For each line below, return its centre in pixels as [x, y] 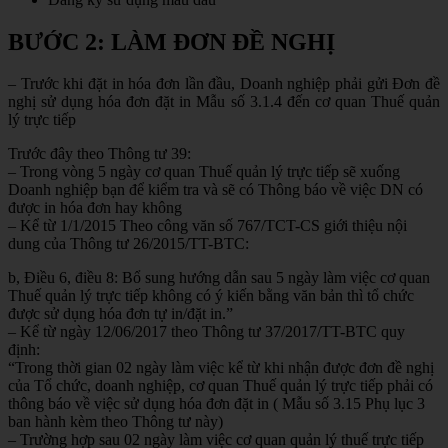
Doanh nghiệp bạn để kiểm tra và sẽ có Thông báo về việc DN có [215, 190]
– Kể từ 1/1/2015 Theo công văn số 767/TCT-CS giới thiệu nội [207, 226]
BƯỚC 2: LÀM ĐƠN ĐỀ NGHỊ [171, 41]
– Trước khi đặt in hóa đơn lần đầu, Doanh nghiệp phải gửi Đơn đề [224, 84]
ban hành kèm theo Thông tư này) [115, 422]
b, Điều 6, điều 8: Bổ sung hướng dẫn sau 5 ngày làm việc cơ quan [219, 278]
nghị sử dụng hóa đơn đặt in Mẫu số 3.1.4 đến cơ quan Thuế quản [224, 102]
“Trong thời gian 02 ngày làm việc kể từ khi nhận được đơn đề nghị [221, 368]
